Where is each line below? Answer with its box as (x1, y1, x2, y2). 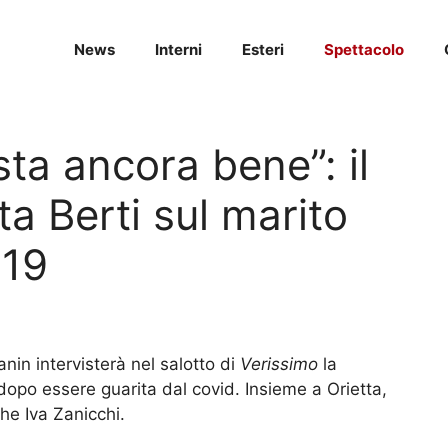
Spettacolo (324, 40, 404, 59)
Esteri (242, 40, 284, 59)
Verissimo (240, 354, 318, 375)
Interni (155, 40, 202, 59)
